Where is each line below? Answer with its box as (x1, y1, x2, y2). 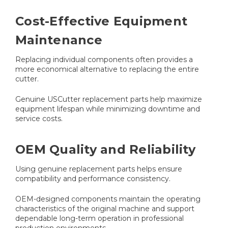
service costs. (15, 114, 65, 124)
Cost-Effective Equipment (15, 14, 187, 29)
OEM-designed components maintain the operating (15, 194, 201, 204)
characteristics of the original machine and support (15, 204, 194, 214)
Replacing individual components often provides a (15, 55, 193, 65)
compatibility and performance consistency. (15, 174, 170, 184)
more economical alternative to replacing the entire (15, 65, 199, 74)
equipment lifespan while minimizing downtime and (15, 104, 200, 114)
